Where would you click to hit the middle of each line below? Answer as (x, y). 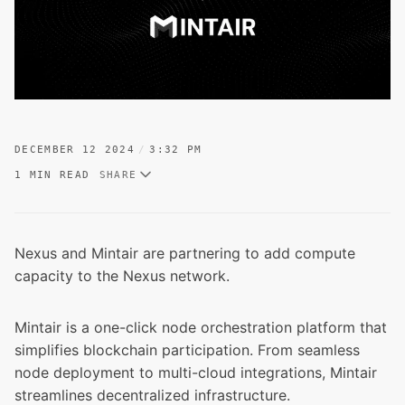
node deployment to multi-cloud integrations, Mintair (196, 373)
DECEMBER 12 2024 (75, 150)
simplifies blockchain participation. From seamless (187, 350)
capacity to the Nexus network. (122, 276)
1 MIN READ (52, 174)
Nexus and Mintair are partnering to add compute (185, 254)
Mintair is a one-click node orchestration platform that (201, 328)
